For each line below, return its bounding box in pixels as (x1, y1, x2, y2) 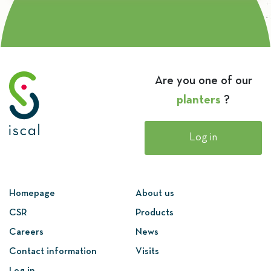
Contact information (9, 247, 97, 256)
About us (135, 189, 174, 198)
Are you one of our (154, 75, 252, 87)
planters (177, 94, 221, 106)
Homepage (9, 189, 55, 198)
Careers (9, 228, 44, 237)
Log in (189, 132, 217, 143)
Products (135, 209, 174, 218)
